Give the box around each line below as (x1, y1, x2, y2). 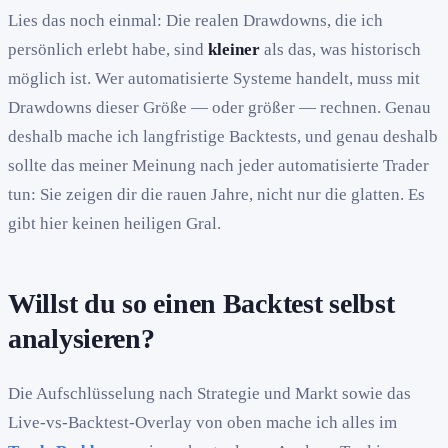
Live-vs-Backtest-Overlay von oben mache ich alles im (8, 413, 397, 433)
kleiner (208, 39, 260, 59)
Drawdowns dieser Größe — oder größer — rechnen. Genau (8, 97, 431, 117)
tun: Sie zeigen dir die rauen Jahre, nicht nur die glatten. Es (8, 184, 425, 204)
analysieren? (8, 322, 155, 354)
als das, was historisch (260, 39, 421, 59)
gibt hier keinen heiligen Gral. (8, 213, 221, 233)
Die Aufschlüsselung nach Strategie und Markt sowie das (8, 384, 411, 404)
